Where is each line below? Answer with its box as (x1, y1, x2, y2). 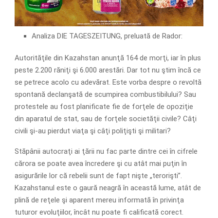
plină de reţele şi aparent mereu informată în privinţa (15, 196, 184, 205)
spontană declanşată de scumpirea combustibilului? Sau (15, 90, 196, 99)
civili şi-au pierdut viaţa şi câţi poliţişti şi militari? (15, 127, 171, 136)
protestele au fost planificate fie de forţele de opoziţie (15, 102, 193, 111)
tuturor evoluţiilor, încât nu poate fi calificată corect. (15, 208, 183, 217)
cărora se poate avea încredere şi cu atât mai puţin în (15, 159, 187, 168)
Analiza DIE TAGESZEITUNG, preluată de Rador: (32, 32, 182, 41)
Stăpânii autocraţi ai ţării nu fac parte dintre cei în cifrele (15, 147, 198, 156)
